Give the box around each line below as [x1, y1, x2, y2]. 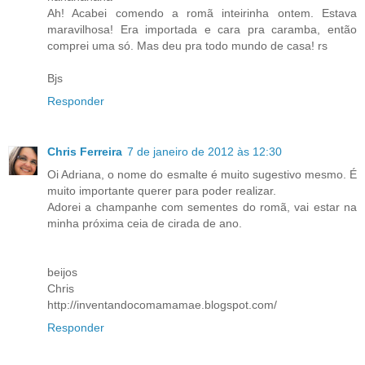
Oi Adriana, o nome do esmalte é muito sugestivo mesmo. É [47, 168, 357, 182]
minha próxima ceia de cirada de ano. [47, 217, 242, 231]
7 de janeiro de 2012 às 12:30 [127, 145, 282, 159]
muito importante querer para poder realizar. [47, 184, 276, 198]
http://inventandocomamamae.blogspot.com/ [47, 298, 277, 312]
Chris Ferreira [47, 145, 122, 159]
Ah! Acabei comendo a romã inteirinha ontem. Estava [47, 7, 357, 20]
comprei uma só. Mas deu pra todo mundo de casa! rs [47, 39, 328, 53]
